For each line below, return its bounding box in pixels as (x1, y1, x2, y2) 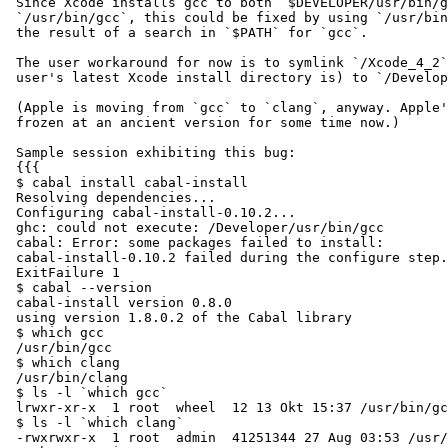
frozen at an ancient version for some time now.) (8, 115, 400, 131)
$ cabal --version (8, 280, 152, 296)
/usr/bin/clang (8, 370, 128, 386)
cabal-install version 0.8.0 (8, 295, 232, 311)
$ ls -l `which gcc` (8, 385, 168, 401)
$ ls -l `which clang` (8, 415, 184, 431)
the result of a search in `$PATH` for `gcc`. (8, 25, 368, 41)
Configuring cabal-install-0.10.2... (8, 205, 296, 221)
